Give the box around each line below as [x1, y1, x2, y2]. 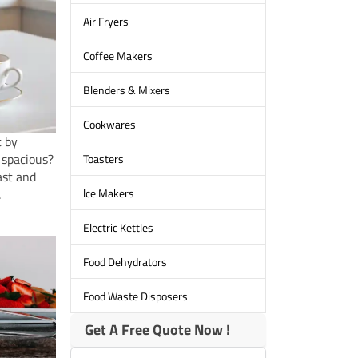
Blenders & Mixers [82, 81, 170, 98]
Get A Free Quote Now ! [84, 319, 230, 341]
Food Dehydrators [82, 253, 167, 270]
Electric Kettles [82, 218, 153, 236]
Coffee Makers [82, 46, 153, 64]
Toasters [82, 149, 124, 167]
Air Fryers [82, 12, 129, 30]
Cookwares [82, 115, 136, 133]
